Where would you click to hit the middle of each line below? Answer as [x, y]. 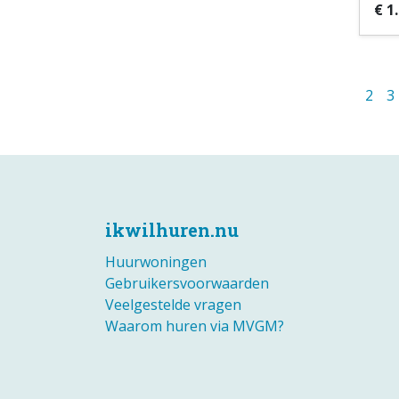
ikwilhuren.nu [172, 230]
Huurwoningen [156, 262]
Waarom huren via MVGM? [195, 326]
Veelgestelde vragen [173, 305]
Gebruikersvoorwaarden [187, 283]
